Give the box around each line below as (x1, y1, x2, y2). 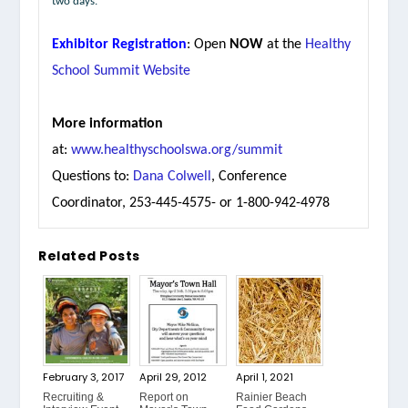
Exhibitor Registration (52, 36, 188, 52)
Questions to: (52, 168, 134, 184)
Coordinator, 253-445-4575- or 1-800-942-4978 (52, 195, 331, 210)
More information (52, 116, 164, 131)
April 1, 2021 (236, 370, 294, 384)
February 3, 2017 (43, 370, 125, 384)
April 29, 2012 (139, 370, 208, 384)
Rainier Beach (236, 391, 308, 403)
